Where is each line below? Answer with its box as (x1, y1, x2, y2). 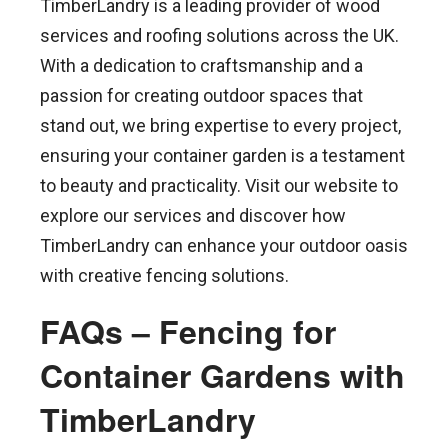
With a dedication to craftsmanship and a (40, 55, 363, 77)
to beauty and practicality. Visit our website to (40, 175, 398, 197)
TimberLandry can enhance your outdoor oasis (40, 235, 408, 257)
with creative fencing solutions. (40, 265, 289, 287)
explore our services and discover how (40, 205, 346, 227)
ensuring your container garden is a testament (40, 145, 405, 167)
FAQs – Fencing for (40, 308, 336, 355)
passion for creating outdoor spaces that (40, 85, 363, 107)
